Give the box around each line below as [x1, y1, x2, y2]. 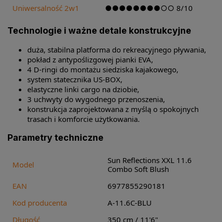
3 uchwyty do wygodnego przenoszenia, [27, 94, 165, 104]
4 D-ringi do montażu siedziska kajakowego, [27, 64, 178, 74]
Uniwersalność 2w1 [12, 3, 79, 13]
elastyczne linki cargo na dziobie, [27, 84, 139, 94]
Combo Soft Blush [108, 164, 169, 174]
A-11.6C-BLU [108, 197, 152, 208]
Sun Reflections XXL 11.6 [108, 155, 192, 165]
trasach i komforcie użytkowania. [27, 113, 140, 124]
